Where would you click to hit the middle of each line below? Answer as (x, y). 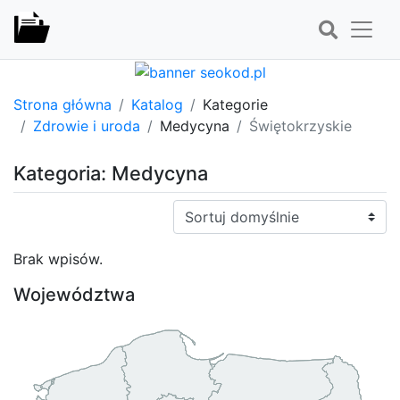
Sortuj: (195, 209)
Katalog (157, 104)
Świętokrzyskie (300, 125)
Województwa (74, 294)
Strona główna (62, 104)
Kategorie (235, 104)
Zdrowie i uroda (87, 125)
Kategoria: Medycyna (111, 173)
